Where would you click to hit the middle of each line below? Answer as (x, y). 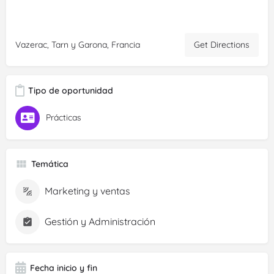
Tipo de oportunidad (71, 90)
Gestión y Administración (100, 222)
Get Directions (222, 44)
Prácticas (64, 118)
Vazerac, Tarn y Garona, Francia (78, 45)
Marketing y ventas (87, 191)
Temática (50, 164)
